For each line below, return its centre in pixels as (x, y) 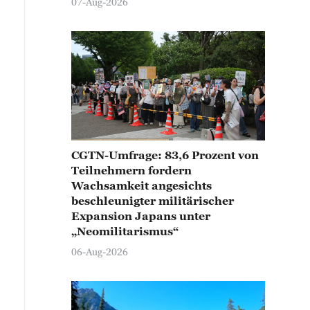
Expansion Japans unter (141, 216)
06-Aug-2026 (100, 251)
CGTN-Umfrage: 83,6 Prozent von (165, 155)
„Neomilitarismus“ (125, 231)
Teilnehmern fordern (131, 170)
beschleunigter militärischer (153, 200)
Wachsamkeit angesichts (142, 185)
